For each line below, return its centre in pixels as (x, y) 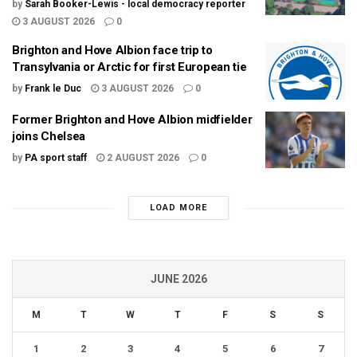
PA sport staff (56, 157)
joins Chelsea (49, 136)
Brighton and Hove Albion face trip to (112, 51)
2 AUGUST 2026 (142, 157)
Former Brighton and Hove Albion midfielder (132, 119)
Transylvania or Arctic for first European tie (129, 67)
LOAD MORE (178, 208)
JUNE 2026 (178, 279)
